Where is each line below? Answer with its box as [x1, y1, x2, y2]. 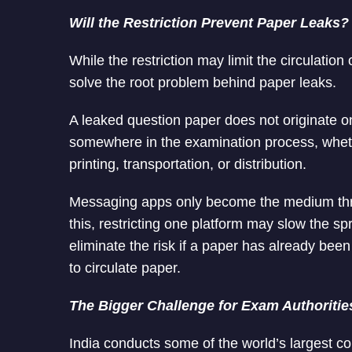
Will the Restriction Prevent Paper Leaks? [69, 15, 349, 31]
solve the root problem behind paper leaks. [69, 75, 336, 91]
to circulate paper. [69, 260, 181, 277]
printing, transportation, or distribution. [69, 156, 306, 173]
